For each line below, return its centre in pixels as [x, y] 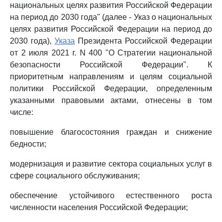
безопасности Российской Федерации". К [111, 65]
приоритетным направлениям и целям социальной [111, 77]
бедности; [28, 144]
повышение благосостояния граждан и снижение [111, 132]
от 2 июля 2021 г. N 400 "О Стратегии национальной [111, 53]
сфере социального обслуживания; [75, 176]
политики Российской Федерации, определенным [111, 88]
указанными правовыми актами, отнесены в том [111, 100]
